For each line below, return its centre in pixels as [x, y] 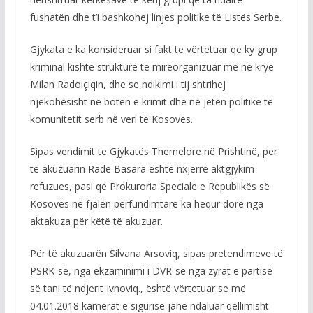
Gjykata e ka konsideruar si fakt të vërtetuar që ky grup [153, 49]
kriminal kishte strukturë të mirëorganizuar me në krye [152, 67]
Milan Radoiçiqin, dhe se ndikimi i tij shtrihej [128, 84]
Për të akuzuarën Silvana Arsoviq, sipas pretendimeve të [156, 253]
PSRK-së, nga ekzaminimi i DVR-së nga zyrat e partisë [151, 271]
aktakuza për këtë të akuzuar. [96, 221]
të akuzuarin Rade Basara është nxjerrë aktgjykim [142, 169]
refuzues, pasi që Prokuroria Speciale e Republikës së [150, 186]
